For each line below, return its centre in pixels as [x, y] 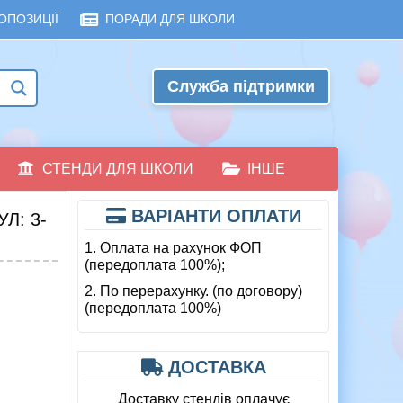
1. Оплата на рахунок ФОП [173, 248]
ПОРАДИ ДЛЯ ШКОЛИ [170, 19]
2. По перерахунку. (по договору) [193, 291]
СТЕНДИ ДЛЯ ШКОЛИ [118, 169]
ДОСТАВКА [214, 367]
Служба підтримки [241, 87]
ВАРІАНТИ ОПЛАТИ [213, 216]
